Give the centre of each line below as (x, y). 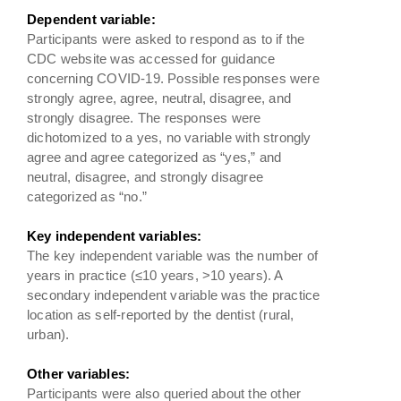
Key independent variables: (115, 235)
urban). (48, 334)
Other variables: (79, 373)
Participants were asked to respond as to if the (166, 38)
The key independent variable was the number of (173, 255)
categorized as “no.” (87, 196)
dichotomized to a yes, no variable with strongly (169, 137)
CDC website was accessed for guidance (151, 58)
